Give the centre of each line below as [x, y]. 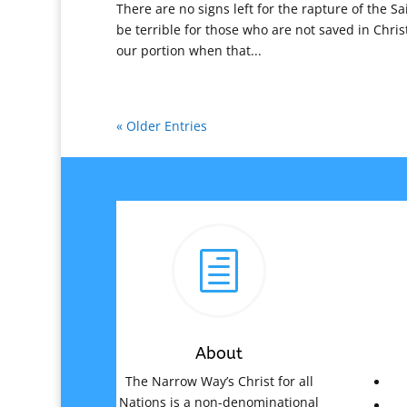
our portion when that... [189, 51]
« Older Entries [161, 126]
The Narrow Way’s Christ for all [219, 381]
